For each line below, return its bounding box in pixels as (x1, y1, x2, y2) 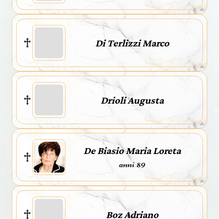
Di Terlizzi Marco (95, 37, 169, 49)
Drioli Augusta (100, 94, 164, 106)
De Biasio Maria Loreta (83, 144, 181, 156)
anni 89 (119, 157, 145, 170)
